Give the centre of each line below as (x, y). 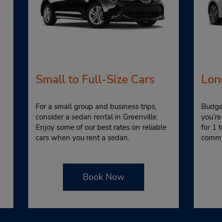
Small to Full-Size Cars (95, 79)
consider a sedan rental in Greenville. (97, 117)
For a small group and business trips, (96, 106)
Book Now (103, 177)
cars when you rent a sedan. (82, 138)
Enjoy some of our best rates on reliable (101, 127)
